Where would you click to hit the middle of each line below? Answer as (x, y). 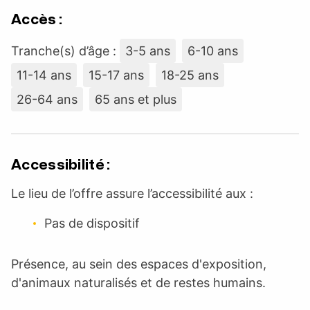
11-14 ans (44, 75)
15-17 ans (116, 75)
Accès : (37, 19)
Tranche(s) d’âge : (65, 51)
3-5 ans (148, 51)
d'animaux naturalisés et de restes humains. (138, 282)
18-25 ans (190, 75)
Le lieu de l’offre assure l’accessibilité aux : (132, 193)
